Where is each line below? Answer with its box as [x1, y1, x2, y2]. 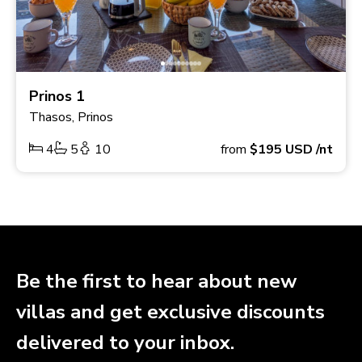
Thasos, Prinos [29, 107, 113, 126]
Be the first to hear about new [16, 267, 297, 294]
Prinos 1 [29, 86, 85, 106]
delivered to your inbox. [16, 329, 234, 356]
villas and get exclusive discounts [16, 298, 325, 325]
